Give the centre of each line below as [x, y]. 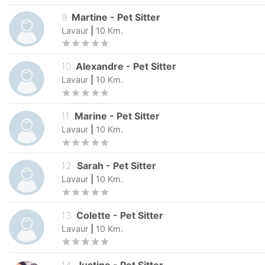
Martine [90, 17]
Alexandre [100, 67]
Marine [91, 116]
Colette [94, 215]
